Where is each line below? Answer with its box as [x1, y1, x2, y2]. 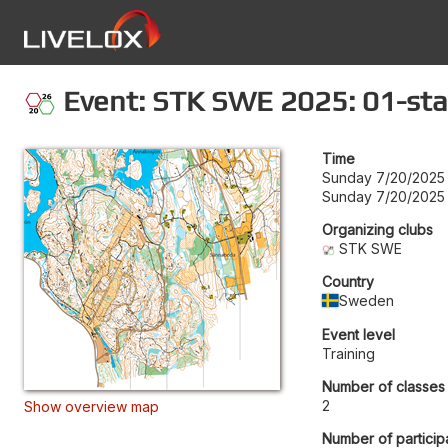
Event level [322, 325, 395, 343]
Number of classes [322, 377, 445, 395]
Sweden [339, 291, 395, 309]
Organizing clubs [322, 220, 433, 238]
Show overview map [24, 397, 159, 415]
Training [322, 344, 375, 362]
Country [322, 272, 374, 290]
